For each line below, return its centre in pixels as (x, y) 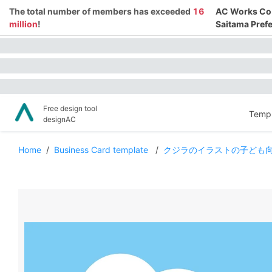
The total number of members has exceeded (101, 11)
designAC (59, 119)
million (23, 24)
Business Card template (102, 150)
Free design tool (70, 108)
